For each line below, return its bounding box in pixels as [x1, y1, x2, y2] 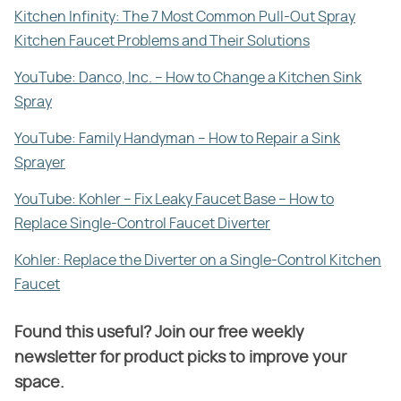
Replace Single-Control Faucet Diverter [14, 217, 270, 232]
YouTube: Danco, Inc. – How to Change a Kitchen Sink [14, 71, 362, 86]
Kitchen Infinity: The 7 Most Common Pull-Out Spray [14, 10, 355, 25]
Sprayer [14, 156, 65, 171]
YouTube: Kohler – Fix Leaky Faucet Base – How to [14, 192, 334, 208]
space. [14, 375, 64, 392]
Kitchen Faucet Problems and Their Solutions [14, 34, 310, 49]
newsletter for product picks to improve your [14, 350, 346, 367]
